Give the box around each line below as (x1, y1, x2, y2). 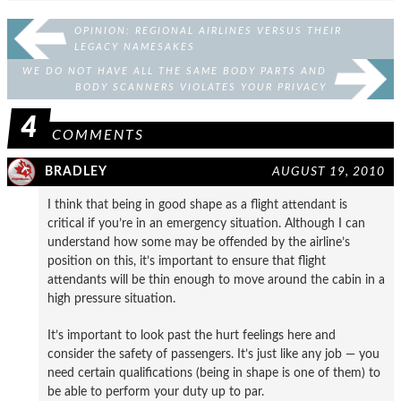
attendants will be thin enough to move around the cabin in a (47, 273, 385, 286)
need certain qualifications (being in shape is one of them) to (47, 366, 380, 380)
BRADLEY (45, 165, 107, 178)
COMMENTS (52, 128, 144, 142)
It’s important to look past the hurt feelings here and (47, 328, 336, 342)
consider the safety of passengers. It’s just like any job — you (47, 347, 380, 361)
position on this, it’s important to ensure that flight (47, 254, 326, 268)
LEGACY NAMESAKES (74, 42, 195, 52)
